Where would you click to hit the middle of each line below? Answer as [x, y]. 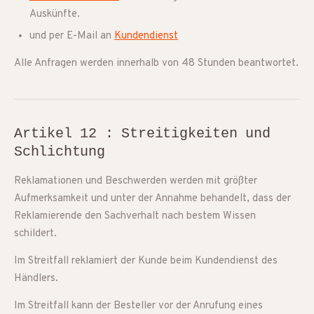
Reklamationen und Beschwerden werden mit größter [136, 181]
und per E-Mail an [72, 36]
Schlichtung [60, 152]
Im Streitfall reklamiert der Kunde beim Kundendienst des [146, 261]
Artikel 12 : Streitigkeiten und [142, 134]
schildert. [35, 234]
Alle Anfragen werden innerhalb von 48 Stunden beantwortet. [156, 63]
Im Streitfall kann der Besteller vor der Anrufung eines [138, 306]
